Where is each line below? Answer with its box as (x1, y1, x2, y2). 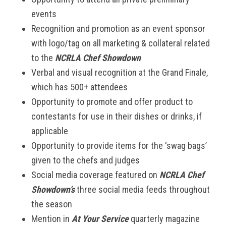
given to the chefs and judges (31, 155, 140, 165)
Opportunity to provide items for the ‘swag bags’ (31, 140, 207, 151)
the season (31, 199, 73, 209)
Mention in (31, 213, 72, 224)
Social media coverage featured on (31, 169, 160, 180)
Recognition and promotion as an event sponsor (31, 23, 206, 34)
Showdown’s (31, 184, 75, 195)
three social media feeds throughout (75, 184, 210, 195)
